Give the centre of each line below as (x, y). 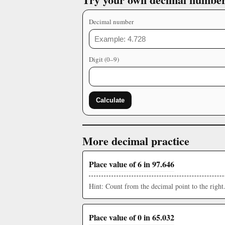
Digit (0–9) (104, 59)
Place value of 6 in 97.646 (132, 164)
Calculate (110, 100)
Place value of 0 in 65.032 (132, 217)
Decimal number (111, 22)
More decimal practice (136, 141)
